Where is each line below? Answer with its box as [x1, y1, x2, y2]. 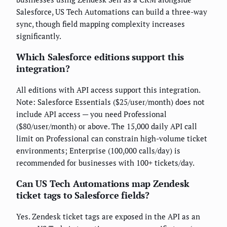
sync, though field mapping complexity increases [16, 18, 185, 29]
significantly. [16, 30, 61, 41]
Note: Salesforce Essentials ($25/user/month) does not [16, 96, 205, 107]
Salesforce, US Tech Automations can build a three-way [16, 6, 207, 17]
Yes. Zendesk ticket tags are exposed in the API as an [16, 211, 200, 221]
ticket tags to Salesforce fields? [16, 188, 150, 201]
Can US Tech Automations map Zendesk [16, 177, 190, 190]
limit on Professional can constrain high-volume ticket [16, 133, 207, 143]
